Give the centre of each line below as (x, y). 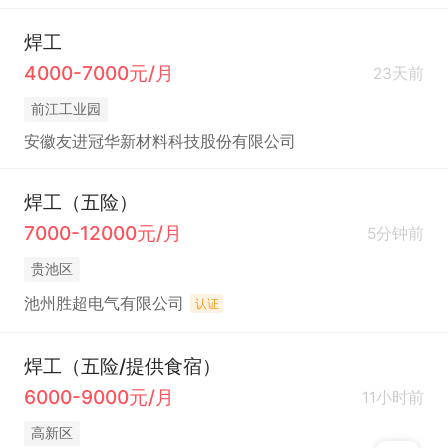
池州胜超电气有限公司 (103, 304)
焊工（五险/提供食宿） (122, 366)
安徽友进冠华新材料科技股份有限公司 (159, 142)
